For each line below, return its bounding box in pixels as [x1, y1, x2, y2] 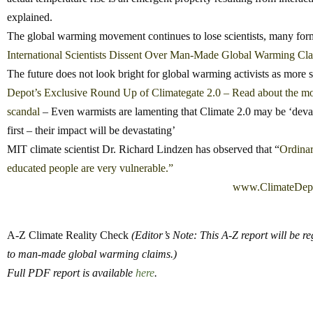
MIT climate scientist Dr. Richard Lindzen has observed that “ [7, 143, 279, 156]
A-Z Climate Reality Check [7, 228, 131, 241]
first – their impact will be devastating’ [7, 124, 175, 137]
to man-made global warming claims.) [7, 247, 177, 260]
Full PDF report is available [7, 266, 136, 279]
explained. [7, 11, 52, 24]
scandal [7, 105, 40, 118]
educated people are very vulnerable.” [7, 162, 173, 175]
